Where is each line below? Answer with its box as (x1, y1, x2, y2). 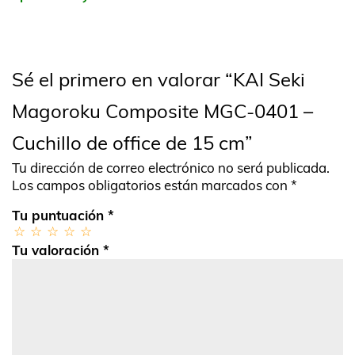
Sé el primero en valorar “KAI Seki (12, 67, 305, 92)
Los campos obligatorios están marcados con (12, 177, 291, 194)
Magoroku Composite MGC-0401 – (12, 99, 313, 124)
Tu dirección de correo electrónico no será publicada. (12, 159, 330, 177)
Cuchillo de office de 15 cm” (12, 131, 253, 155)
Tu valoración (12, 242, 103, 259)
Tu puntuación (12, 207, 108, 224)
